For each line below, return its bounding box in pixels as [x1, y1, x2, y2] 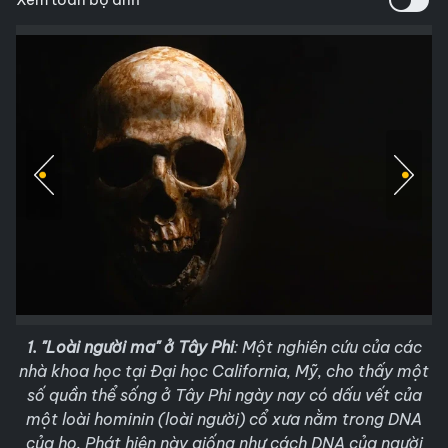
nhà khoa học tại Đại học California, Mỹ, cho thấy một [19, 361, 429, 381]
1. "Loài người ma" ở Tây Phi [26, 337, 234, 357]
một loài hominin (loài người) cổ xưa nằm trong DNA [26, 409, 422, 429]
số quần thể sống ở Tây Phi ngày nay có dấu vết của [26, 385, 422, 405]
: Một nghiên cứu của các [233, 337, 422, 357]
